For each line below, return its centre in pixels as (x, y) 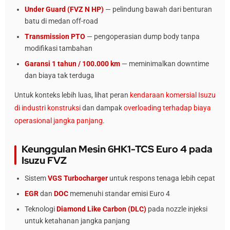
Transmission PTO (55, 36)
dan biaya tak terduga (60, 75)
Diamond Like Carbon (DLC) (101, 209)
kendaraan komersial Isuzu (173, 95)
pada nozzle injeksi (177, 209)
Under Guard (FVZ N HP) (64, 9)
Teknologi (41, 209)
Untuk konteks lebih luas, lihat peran (72, 95)
